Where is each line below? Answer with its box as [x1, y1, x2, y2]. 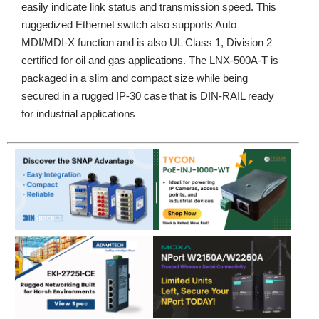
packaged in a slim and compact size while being [21, 72, 248, 84]
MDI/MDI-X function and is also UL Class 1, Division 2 [21, 36, 272, 48]
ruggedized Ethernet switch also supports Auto [21, 19, 236, 31]
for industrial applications [21, 108, 135, 120]
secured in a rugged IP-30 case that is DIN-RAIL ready [21, 90, 274, 102]
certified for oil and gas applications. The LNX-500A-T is [21, 54, 278, 66]
